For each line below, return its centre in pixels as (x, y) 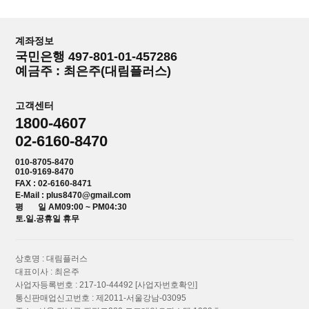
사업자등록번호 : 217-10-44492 (76, 285)
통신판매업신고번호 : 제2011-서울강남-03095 (101, 298)
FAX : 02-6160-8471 (54, 184)
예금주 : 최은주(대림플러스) (93, 71)
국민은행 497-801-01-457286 (97, 57)
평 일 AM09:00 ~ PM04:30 (71, 207)
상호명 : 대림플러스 (52, 259)
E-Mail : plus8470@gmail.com (73, 196)
